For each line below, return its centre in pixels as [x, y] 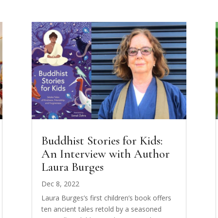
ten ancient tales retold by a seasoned [101, 209]
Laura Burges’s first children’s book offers [106, 198]
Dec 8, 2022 [60, 183]
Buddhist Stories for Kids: [102, 140]
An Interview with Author [105, 154]
